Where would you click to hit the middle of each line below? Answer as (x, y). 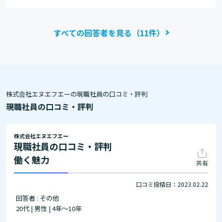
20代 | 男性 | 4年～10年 (49, 209)
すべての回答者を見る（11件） (109, 32)
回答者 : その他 (37, 198)
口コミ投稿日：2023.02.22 (172, 184)
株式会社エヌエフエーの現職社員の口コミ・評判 (77, 94)
